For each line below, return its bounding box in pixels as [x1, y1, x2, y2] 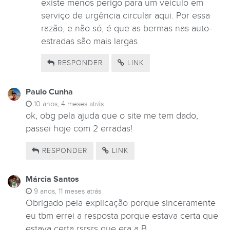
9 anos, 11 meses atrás [34, 187, 101, 196]
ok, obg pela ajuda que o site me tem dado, [26, 110, 198, 122]
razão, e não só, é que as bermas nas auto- [41, 23, 212, 34]
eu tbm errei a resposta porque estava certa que [26, 210, 218, 222]
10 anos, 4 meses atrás [34, 100, 104, 109]
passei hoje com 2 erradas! [26, 123, 132, 135]
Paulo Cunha [26, 87, 73, 98]
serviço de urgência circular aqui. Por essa [41, 10, 210, 21]
